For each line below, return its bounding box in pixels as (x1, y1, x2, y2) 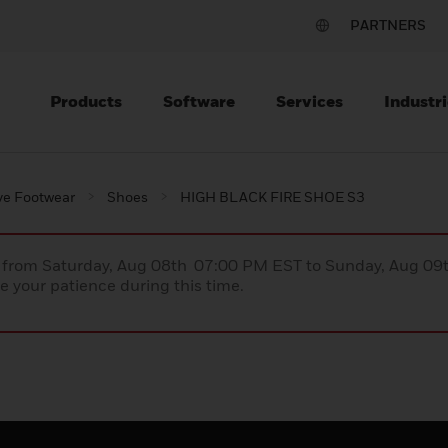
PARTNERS (350, 16, 426, 33)
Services (276, 91, 343, 111)
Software (163, 91, 235, 111)
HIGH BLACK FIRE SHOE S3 (180, 188, 365, 205)
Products (50, 91, 122, 111)
